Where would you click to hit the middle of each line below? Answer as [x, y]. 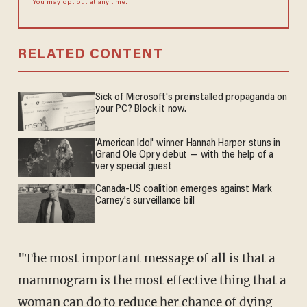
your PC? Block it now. [141, 109]
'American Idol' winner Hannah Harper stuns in [188, 144]
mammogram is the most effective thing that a [152, 281]
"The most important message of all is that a [146, 259]
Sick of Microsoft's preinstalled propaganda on [191, 97]
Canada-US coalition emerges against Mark [184, 190]
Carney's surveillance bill [145, 201]
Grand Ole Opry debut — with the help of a [184, 156]
